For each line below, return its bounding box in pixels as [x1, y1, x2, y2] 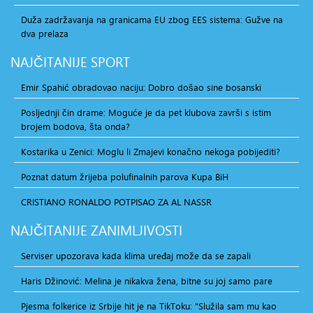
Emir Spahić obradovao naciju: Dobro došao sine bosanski [21, 80, 261, 94]
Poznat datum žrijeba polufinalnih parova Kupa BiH [21, 170, 228, 183]
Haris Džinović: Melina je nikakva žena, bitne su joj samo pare [21, 274, 272, 287]
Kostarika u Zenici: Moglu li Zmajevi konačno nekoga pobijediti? [21, 145, 280, 158]
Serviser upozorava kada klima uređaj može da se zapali [21, 249, 251, 262]
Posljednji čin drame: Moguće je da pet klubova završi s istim [21, 105, 271, 119]
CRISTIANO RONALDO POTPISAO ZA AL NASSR [21, 195, 212, 208]
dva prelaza [21, 27, 68, 40]
